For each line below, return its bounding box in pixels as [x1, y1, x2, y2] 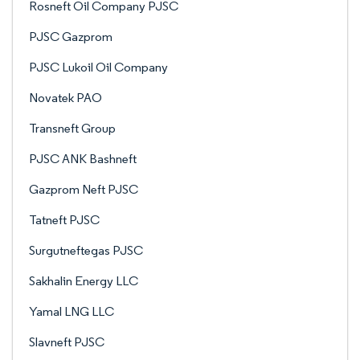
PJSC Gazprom [29, 29, 112, 44]
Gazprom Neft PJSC [29, 182, 138, 197]
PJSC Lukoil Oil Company [29, 59, 168, 75]
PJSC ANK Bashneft [29, 151, 137, 166]
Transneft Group [29, 121, 116, 136]
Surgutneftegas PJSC [29, 243, 143, 258]
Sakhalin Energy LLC [29, 273, 138, 288]
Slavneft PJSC [29, 334, 104, 350]
